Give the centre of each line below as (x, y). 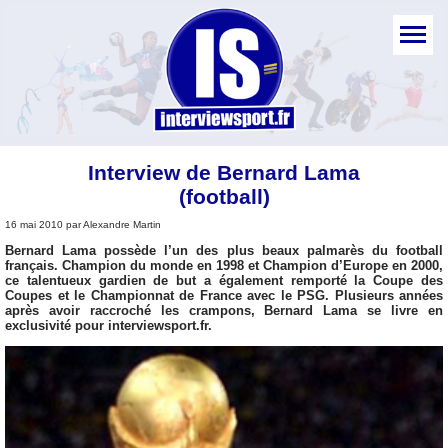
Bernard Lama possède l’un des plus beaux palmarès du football (224, 250)
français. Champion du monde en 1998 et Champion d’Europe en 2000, (224, 265)
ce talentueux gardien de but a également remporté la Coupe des (224, 280)
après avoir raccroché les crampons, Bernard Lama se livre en (224, 310)
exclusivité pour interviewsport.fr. (108, 325)
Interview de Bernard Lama (224, 172)
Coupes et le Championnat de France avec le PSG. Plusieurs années (224, 295)
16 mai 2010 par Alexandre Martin (83, 224)
